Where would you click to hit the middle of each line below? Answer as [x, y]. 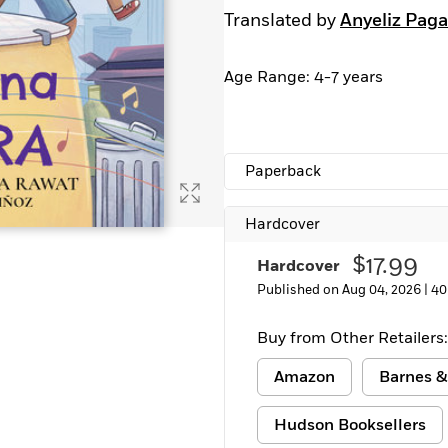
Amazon [304, 377]
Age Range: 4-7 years [303, 77]
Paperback [283, 171]
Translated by [282, 21]
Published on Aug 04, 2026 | [344, 290]
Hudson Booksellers [350, 425]
